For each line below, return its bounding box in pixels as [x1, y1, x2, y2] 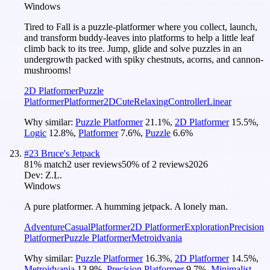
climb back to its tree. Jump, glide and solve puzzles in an [24, 43, 242, 54]
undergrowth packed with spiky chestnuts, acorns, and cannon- [24, 54, 263, 64]
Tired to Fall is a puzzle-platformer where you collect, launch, [24, 21, 257, 32]
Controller [168, 96, 207, 107]
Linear [207, 96, 231, 107]
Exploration [184, 221, 229, 232]
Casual [64, 221, 90, 232]
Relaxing [134, 96, 168, 107]
